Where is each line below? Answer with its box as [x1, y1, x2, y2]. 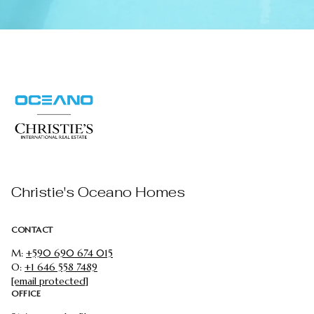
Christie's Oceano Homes [11, 182, 185, 201]
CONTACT [11, 224, 53, 235]
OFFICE [11, 287, 41, 299]
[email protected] [11, 274, 88, 287]
